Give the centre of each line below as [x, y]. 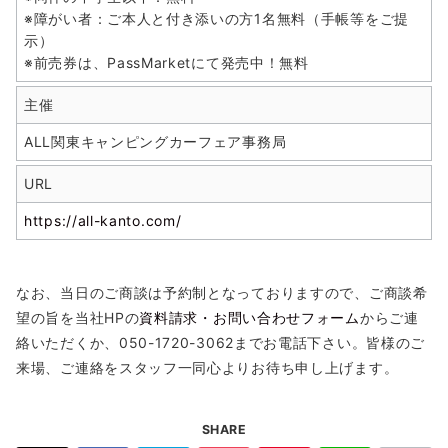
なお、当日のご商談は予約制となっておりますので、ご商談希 [222, 292]
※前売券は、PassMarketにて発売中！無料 [174, 62]
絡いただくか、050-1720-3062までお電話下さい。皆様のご [221, 342]
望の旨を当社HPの [78, 317]
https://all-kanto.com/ [103, 220]
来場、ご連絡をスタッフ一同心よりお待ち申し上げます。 [207, 367]
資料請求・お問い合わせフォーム [249, 317]
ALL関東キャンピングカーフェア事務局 [155, 141]
